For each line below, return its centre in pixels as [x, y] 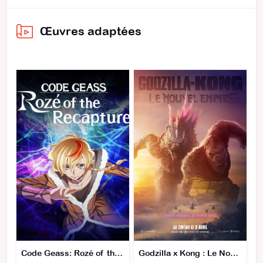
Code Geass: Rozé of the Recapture [119, 253]
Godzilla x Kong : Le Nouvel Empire [234, 253]
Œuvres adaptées [91, 31]
